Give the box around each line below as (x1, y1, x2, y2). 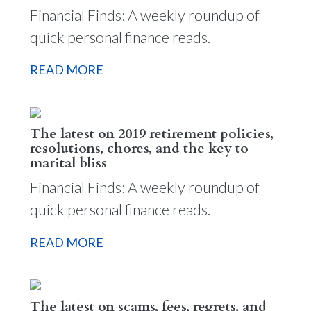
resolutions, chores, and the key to (29, 139, 249, 158)
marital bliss (29, 153, 107, 172)
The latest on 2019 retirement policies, (29, 124, 274, 143)
